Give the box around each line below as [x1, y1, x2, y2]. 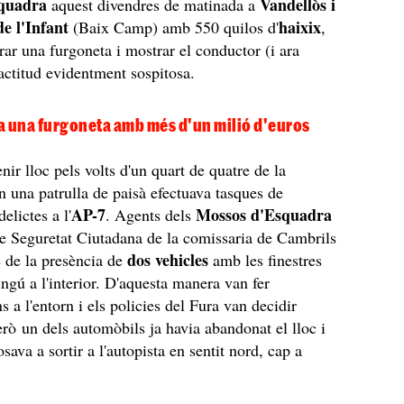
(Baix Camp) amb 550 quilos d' [69, 16, 280, 38]
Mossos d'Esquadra [196, 203, 333, 226]
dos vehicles [127, 248, 209, 271]
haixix [279, 15, 322, 39]
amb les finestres [208, 249, 323, 271]
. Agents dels [106, 204, 197, 225]
